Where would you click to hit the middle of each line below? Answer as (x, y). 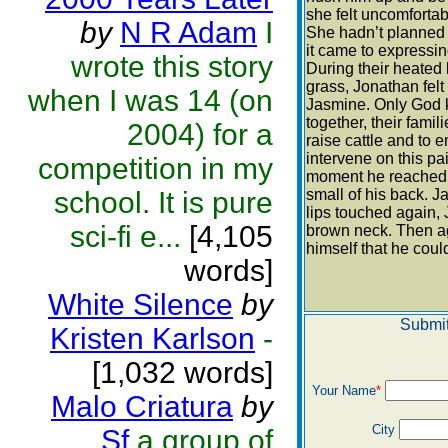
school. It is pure (163, 202)
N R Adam (188, 32)
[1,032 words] (182, 372)
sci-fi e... (125, 236)
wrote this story (172, 66)
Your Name (343, 390)
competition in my (155, 168)
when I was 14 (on (150, 100)
